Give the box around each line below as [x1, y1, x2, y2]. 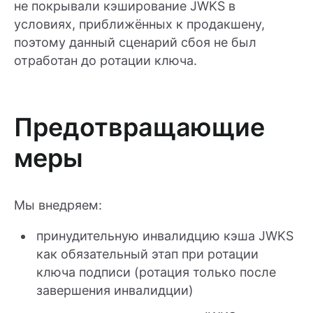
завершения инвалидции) [36, 282, 194, 298]
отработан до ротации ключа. [14, 52, 197, 68]
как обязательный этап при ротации [36, 246, 259, 261]
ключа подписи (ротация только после [36, 264, 276, 279]
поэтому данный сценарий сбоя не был [14, 34, 256, 50]
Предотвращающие [14, 111, 265, 143]
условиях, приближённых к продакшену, [14, 16, 265, 31]
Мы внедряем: [14, 197, 102, 212]
